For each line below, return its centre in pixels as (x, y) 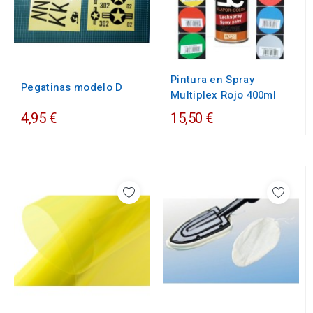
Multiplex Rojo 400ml (224, 95)
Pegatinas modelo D (72, 87)
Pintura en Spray (212, 80)
